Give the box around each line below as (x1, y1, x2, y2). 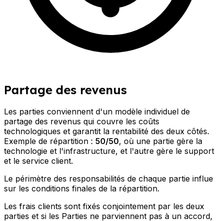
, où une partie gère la (119, 136, 202, 147)
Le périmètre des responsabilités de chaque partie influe (4, 174, 213, 184)
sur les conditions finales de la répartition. (4, 184, 159, 194)
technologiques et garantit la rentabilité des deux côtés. (4, 126, 209, 137)
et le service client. (4, 156, 73, 166)
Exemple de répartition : (4, 136, 95, 147)
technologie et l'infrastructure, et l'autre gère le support (4, 146, 214, 156)
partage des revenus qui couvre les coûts (4, 116, 159, 127)
